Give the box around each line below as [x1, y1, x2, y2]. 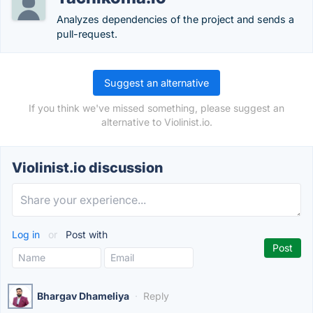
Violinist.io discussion [12, 159, 163, 176]
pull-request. [57, 28, 117, 40]
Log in [12, 228, 43, 240]
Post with [63, 228, 108, 240]
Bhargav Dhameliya [37, 290, 129, 302]
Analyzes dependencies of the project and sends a [57, 13, 294, 25]
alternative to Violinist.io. [101, 116, 212, 128]
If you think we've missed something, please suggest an [29, 102, 284, 114]
